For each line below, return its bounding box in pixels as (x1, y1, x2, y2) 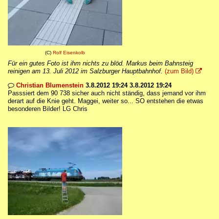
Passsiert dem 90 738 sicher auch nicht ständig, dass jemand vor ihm (8, 89, 206, 97)
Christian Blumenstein (16, 82, 84, 89)
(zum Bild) (165, 67, 194, 75)
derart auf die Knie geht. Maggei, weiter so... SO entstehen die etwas (8, 97, 203, 105)
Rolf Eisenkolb (53, 50, 85, 55)
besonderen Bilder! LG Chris (8, 105, 88, 112)
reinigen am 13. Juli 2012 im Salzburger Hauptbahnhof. (8, 67, 163, 75)
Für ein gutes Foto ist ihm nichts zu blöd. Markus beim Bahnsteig (8, 60, 193, 67)
